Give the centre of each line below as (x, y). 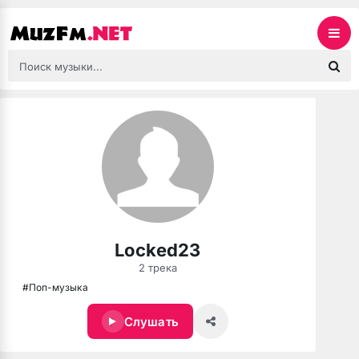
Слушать (151, 321)
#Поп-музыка (55, 287)
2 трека (157, 268)
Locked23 (158, 250)
